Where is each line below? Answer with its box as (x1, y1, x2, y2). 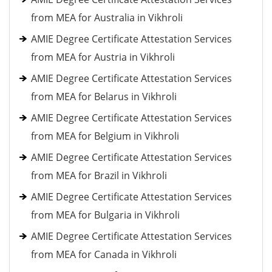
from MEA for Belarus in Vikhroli (31, 90, 177, 103)
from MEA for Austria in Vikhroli (31, 50, 175, 64)
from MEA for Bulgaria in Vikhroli (31, 208, 180, 222)
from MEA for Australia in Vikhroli (31, 11, 183, 24)
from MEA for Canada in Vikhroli (31, 248, 177, 261)
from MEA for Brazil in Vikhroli (31, 169, 167, 182)
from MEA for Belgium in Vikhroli (31, 129, 179, 143)
